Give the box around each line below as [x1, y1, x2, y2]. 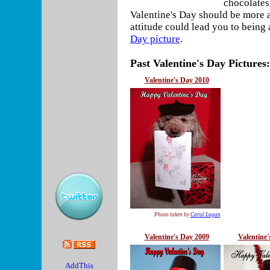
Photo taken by [154, 212, 190, 218]
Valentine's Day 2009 [144, 233, 209, 241]
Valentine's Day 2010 [144, 76, 209, 84]
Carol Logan [190, 212, 221, 218]
